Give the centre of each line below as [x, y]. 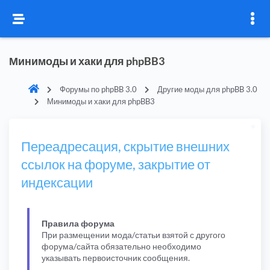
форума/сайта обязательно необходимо [121, 246]
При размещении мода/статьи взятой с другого [133, 234]
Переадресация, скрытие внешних [125, 146]
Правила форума [78, 223]
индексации [57, 182]
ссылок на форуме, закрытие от [116, 164]
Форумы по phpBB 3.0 [98, 89]
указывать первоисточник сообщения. [116, 257]
